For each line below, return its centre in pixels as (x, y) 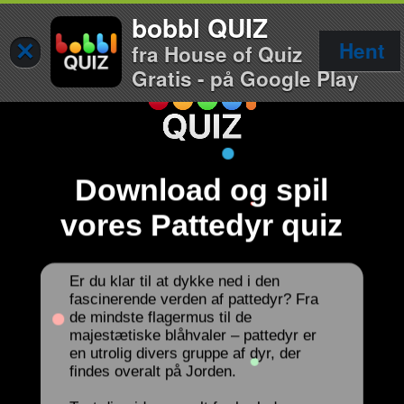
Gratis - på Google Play (246, 79)
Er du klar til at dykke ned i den (174, 282)
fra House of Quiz (217, 55)
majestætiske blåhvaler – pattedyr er (193, 336)
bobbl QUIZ (200, 28)
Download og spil (202, 190)
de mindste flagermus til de (160, 318)
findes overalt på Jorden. (152, 372)
